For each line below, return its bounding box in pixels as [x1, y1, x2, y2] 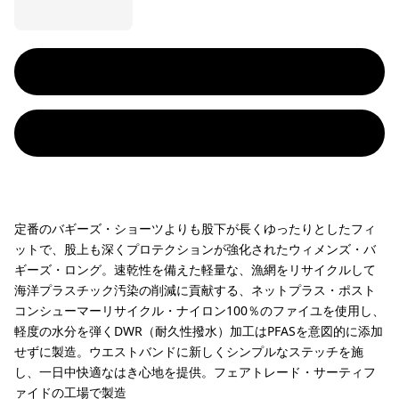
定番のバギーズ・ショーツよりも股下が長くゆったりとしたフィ [14, 220, 376, 237]
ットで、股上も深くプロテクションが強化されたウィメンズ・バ [14, 240, 376, 257]
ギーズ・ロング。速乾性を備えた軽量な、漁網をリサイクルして [14, 261, 376, 278]
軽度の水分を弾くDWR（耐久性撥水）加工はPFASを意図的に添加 [14, 322, 383, 339]
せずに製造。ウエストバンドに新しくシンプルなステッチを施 [14, 343, 363, 360]
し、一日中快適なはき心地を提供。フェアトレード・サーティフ [14, 363, 376, 380]
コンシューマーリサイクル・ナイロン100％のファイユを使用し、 [14, 302, 385, 319]
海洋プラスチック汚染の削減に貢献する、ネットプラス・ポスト [14, 281, 376, 298]
